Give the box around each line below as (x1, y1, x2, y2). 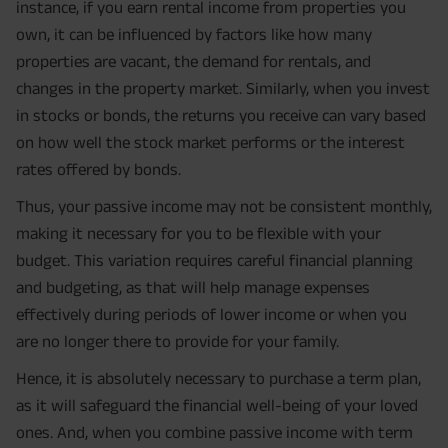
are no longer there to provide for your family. (16, 332, 339, 351)
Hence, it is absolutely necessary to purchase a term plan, (16, 369, 421, 388)
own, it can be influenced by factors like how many (16, 25, 372, 44)
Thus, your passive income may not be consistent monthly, (16, 197, 432, 216)
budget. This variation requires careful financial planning (16, 251, 413, 270)
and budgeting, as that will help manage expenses (16, 278, 370, 297)
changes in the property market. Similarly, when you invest (16, 79, 430, 98)
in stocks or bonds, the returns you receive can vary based (16, 106, 426, 125)
